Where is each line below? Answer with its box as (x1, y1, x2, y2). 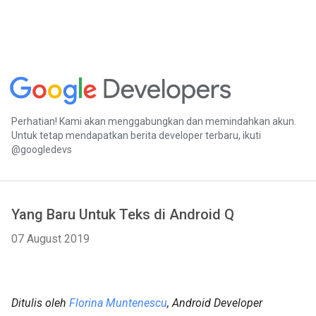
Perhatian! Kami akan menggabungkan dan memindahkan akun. (11, 115, 296, 127)
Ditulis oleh (11, 296, 69, 310)
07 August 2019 (11, 232, 90, 245)
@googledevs (11, 143, 72, 155)
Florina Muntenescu (69, 296, 167, 310)
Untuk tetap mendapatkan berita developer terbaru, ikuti (11, 129, 261, 141)
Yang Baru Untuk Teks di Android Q (11, 206, 234, 223)
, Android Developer (167, 296, 262, 310)
